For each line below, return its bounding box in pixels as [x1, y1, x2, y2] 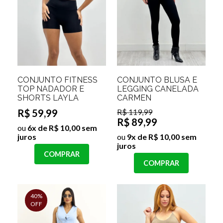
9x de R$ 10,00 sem [125, 131, 197, 141]
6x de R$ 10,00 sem [26, 122, 97, 132]
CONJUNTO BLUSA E [117, 75, 197, 85]
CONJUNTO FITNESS [17, 75, 98, 85]
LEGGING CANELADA [117, 84, 199, 94]
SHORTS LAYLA [17, 93, 79, 103]
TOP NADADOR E [17, 84, 84, 94]
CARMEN [117, 93, 151, 103]
